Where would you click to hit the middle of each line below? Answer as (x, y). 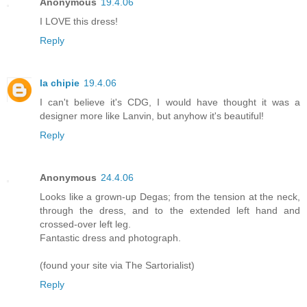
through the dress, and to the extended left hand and (170, 210)
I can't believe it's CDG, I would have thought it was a (170, 102)
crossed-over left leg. (85, 224)
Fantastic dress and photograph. (110, 237)
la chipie (60, 83)
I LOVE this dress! (79, 21)
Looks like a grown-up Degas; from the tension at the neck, (170, 196)
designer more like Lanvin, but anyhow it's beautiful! (152, 115)
